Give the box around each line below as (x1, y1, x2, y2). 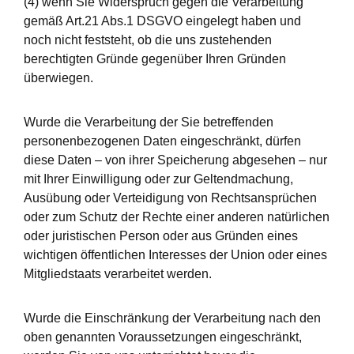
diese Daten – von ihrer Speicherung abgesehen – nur (24, 153, 327, 167)
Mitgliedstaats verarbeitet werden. (24, 267, 212, 281)
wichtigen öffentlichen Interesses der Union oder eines (24, 248, 327, 262)
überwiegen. (24, 71, 93, 85)
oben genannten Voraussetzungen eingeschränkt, (24, 330, 302, 344)
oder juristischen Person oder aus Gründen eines (24, 229, 298, 243)
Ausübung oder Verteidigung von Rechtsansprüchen (24, 191, 317, 205)
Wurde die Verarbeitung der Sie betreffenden (24, 115, 273, 129)
